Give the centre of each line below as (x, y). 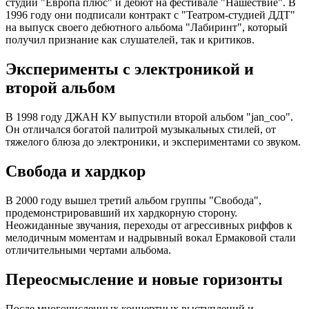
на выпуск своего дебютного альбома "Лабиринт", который (147, 28)
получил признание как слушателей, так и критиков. (130, 40)
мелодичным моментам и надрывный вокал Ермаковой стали (151, 238)
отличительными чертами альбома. (88, 250)
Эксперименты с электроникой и (130, 69)
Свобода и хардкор (76, 171)
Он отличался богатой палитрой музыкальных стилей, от (141, 130)
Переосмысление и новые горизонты (144, 279)
